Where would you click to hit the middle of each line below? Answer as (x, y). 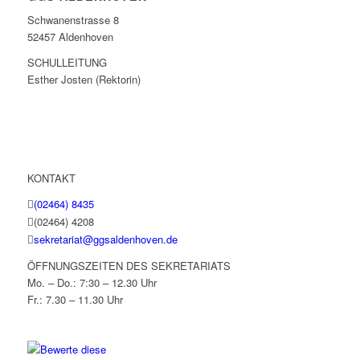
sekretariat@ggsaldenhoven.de (105, 239)
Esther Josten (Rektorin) (84, 80)
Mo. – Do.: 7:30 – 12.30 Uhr (92, 283)
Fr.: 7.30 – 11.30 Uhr (75, 300)
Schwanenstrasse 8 (73, 20)
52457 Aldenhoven (70, 37)
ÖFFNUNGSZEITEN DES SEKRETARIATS (129, 266)
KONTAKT (51, 178)
